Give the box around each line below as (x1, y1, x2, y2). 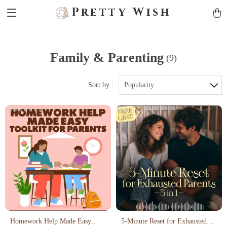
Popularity (124, 81, 154, 89)
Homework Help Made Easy (10, 217, 91, 225)
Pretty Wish (71, 5, 172, 20)
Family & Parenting (50, 50, 164, 65)
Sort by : (88, 81, 113, 89)
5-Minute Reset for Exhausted (121, 217, 207, 225)
